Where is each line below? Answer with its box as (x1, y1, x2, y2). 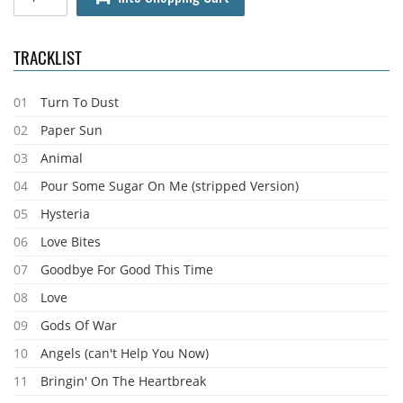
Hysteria (40, 205, 90, 222)
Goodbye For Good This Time (40, 261, 213, 278)
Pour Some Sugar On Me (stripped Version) (40, 177, 299, 194)
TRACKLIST (13, 44, 82, 69)
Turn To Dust (40, 94, 119, 111)
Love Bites (40, 233, 101, 250)
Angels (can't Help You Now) (40, 345, 209, 362)
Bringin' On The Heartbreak (40, 372, 206, 390)
